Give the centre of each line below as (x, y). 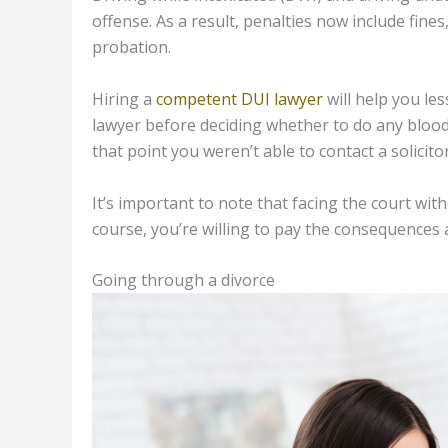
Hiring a (124, 98)
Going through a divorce (183, 280)
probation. (131, 47)
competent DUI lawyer (239, 98)
